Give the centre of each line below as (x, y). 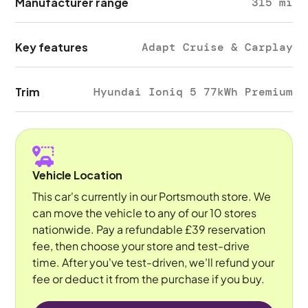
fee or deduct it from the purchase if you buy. (149, 279)
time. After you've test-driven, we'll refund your (154, 262)
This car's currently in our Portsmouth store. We (152, 196)
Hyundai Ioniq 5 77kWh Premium (193, 92)
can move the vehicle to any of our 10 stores (145, 213)
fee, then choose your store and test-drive (141, 246)
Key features (52, 47)
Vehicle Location (78, 175)
